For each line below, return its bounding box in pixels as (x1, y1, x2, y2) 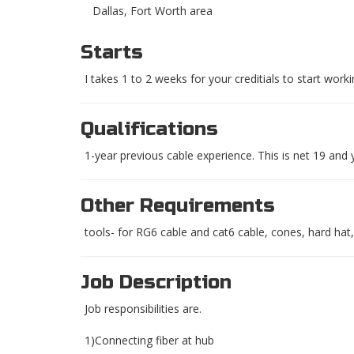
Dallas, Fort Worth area (92, 3, 213, 19)
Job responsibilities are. (85, 301, 201, 317)
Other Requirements (81, 194, 275, 218)
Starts (81, 41, 143, 65)
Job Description (81, 271, 232, 295)
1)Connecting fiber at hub (85, 333, 214, 348)
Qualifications (81, 118, 218, 141)
